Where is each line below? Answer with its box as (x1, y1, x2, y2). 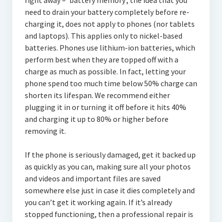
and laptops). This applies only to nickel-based (24, 31, 182, 41)
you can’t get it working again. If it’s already (24, 197, 172, 207)
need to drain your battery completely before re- (24, 7, 189, 17)
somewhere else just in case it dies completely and (24, 185, 195, 195)
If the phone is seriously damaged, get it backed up (24, 150, 196, 160)
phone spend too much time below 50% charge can (24, 78, 197, 88)
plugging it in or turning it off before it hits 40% (24, 102, 186, 112)
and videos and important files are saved (24, 173, 161, 183)
